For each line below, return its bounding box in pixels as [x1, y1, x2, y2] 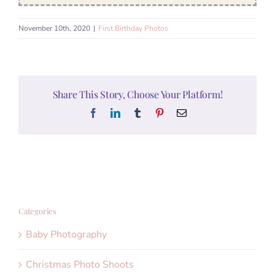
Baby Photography [26, 228, 107, 242]
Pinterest [164, 107, 197, 118]
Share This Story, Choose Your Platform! [52, 88, 223, 101]
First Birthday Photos [98, 23, 168, 34]
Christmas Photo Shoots [26, 258, 134, 272]
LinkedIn [120, 107, 155, 118]
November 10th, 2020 [18, 23, 90, 34]
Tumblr [142, 107, 170, 118]
